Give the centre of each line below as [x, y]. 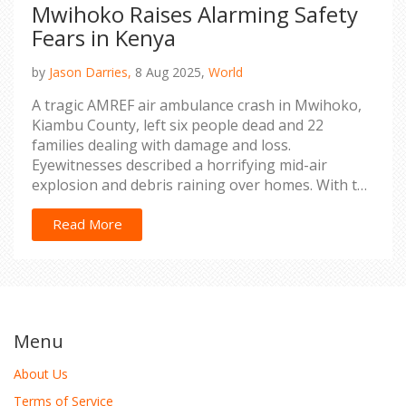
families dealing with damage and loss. [161, 145]
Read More [87, 224]
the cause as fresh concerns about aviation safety [200, 224]
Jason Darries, [90, 72]
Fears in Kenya [104, 37]
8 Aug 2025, [170, 72]
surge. [53, 244]
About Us [41, 373]
